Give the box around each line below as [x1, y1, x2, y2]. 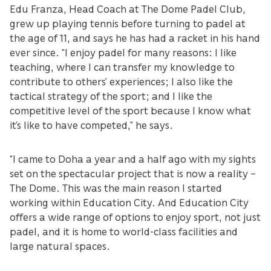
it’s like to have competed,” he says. [10, 118, 173, 132]
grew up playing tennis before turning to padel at [10, 16, 246, 30]
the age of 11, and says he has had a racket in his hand [10, 31, 260, 45]
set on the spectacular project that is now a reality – [10, 166, 256, 180]
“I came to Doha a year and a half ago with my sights [10, 152, 256, 166]
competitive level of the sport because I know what [10, 103, 251, 117]
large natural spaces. [10, 239, 110, 253]
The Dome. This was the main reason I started [10, 181, 222, 195]
